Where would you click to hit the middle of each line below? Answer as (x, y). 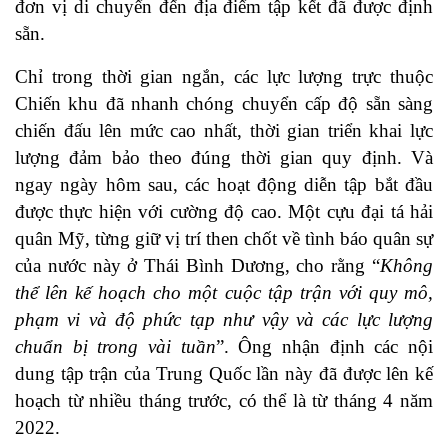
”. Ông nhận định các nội (324, 347)
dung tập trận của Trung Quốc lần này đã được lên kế (224, 374)
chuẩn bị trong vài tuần (115, 347)
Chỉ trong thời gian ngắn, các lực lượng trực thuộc (224, 77)
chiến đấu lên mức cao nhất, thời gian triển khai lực (224, 131)
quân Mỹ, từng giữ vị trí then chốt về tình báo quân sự (224, 239)
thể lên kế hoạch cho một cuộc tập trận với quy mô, (224, 293)
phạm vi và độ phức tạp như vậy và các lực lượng (224, 320)
